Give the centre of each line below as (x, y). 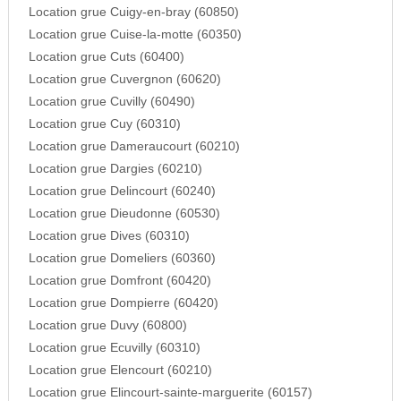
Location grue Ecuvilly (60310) (114, 348)
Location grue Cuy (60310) (104, 124)
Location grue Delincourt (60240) (122, 192)
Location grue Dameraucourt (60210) (134, 147)
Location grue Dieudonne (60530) (124, 214)
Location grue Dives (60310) (109, 236)
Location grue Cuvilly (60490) (111, 102)
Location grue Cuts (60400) (106, 57)
